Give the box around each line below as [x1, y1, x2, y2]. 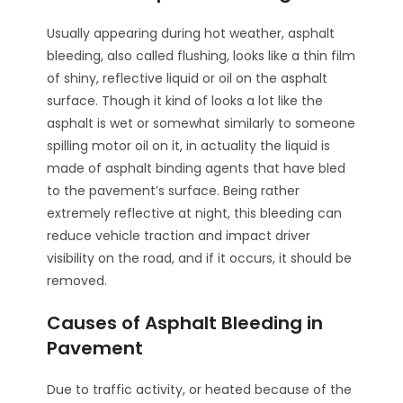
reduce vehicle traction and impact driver [47, 227, 311, 246]
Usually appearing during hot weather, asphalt [47, 24, 336, 43]
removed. [47, 272, 108, 291]
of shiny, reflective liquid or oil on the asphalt [47, 69, 328, 88]
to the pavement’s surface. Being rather [47, 182, 300, 201]
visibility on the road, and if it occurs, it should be [47, 249, 353, 268]
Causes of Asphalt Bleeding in [47, 310, 324, 336]
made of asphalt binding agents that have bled [47, 159, 346, 178]
